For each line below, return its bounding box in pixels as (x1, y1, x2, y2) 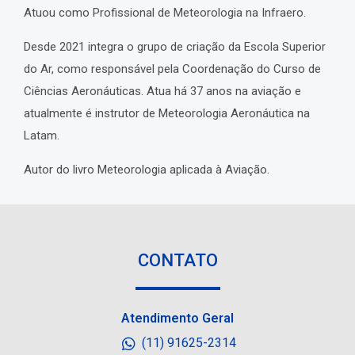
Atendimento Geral (121, 311, 234, 326)
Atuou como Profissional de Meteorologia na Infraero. (24, 6, 306, 21)
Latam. (24, 128, 59, 143)
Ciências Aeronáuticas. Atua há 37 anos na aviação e (24, 84, 301, 99)
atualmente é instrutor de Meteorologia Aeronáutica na (24, 106, 310, 121)
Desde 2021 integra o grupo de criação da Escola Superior (24, 40, 326, 55)
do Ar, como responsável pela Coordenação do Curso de (24, 62, 321, 77)
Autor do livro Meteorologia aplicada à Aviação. (24, 162, 269, 177)
